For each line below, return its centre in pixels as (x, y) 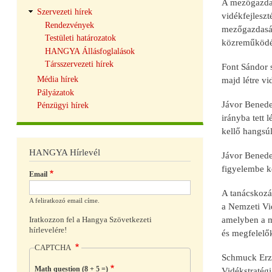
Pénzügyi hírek (63, 106)
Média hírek (57, 80)
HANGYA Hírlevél (65, 153)
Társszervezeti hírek (79, 64)
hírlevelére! (48, 230)
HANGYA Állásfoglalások (90, 51)
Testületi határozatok (80, 38)
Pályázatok (55, 92)
